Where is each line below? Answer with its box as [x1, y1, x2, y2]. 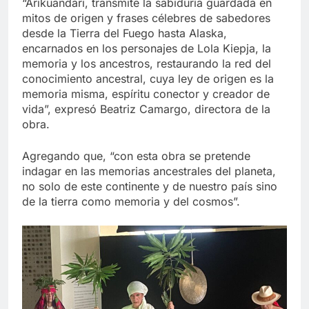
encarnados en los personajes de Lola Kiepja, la [22, 41, 271, 56]
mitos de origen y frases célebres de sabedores [22, 11, 270, 26]
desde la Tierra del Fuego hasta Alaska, [22, 26, 227, 41]
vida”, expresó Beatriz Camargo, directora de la [22, 102, 270, 117]
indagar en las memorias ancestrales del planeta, [22, 164, 276, 179]
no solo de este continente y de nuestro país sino [22, 179, 277, 194]
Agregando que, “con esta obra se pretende [22, 149, 250, 163]
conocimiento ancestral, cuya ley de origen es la [22, 72, 274, 86]
